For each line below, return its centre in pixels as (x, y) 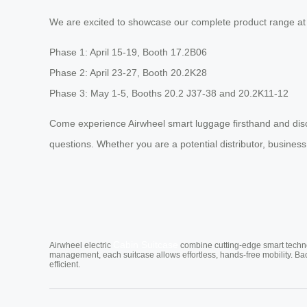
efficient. (65, 264)
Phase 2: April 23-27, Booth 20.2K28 (128, 72)
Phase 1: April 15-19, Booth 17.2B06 (128, 52)
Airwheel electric (81, 245)
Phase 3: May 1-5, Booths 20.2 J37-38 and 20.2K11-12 (169, 93)
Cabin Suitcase (146, 244)
